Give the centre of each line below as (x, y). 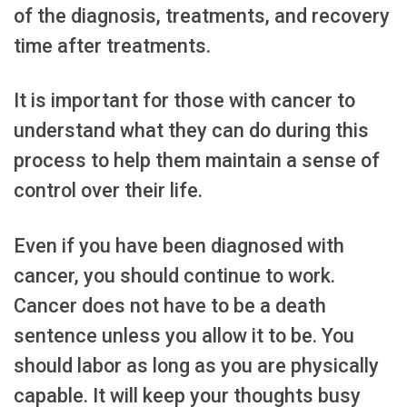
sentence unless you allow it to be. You (184, 335)
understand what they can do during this (191, 131)
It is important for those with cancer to (184, 101)
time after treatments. (112, 46)
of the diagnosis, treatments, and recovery (202, 16)
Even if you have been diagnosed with (179, 245)
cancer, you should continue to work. (174, 275)
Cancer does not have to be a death (170, 305)
